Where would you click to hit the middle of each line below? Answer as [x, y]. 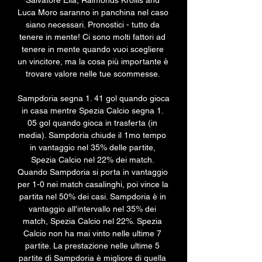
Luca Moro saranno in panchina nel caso [93, 13]
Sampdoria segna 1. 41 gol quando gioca [94, 99]
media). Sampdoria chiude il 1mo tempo [92, 135]
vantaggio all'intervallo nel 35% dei [92, 209]
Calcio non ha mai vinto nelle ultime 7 [92, 234]
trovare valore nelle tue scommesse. [94, 74]
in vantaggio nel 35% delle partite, [92, 148]
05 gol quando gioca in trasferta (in [92, 123]
